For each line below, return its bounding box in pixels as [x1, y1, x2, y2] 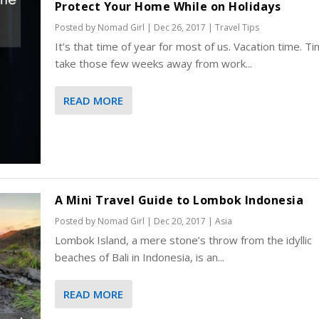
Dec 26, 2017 [153, 21, 206, 34]
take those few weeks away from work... [54, 56, 252, 71]
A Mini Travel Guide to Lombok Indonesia [54, 192, 304, 208]
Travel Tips [214, 21, 259, 34]
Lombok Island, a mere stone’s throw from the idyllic [54, 232, 312, 247]
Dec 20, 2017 [153, 214, 206, 227]
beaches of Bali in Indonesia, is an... [54, 249, 224, 264]
